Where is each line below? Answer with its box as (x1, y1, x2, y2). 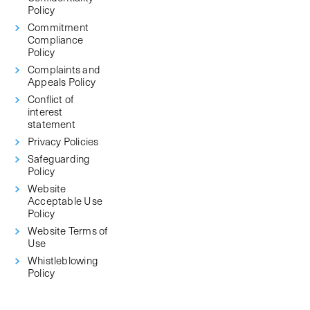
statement (28, 116, 75, 132)
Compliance (28, 31, 84, 48)
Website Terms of (28, 222, 108, 239)
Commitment (28, 19, 89, 35)
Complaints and (28, 61, 100, 77)
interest (28, 103, 63, 120)
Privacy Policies (28, 133, 99, 149)
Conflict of (28, 91, 74, 107)
